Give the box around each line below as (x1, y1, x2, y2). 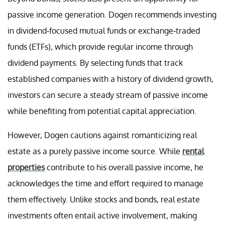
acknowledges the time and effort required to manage (8, 178, 203, 188)
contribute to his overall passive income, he (45, 162, 203, 172)
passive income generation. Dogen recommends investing (8, 9, 216, 20)
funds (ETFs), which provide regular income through (8, 41, 193, 52)
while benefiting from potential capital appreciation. (8, 105, 196, 116)
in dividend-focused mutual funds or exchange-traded (8, 25, 200, 36)
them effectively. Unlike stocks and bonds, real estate (8, 194, 200, 204)
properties (8, 162, 45, 172)
